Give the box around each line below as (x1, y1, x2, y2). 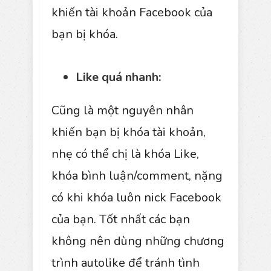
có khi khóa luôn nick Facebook (51, 189, 221, 206)
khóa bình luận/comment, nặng (51, 167, 223, 184)
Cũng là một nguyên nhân (51, 102, 194, 119)
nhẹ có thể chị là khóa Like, (51, 145, 199, 162)
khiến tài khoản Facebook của (51, 4, 212, 21)
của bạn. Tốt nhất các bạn (51, 211, 190, 227)
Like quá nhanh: (76, 68, 161, 85)
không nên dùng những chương (51, 232, 224, 249)
